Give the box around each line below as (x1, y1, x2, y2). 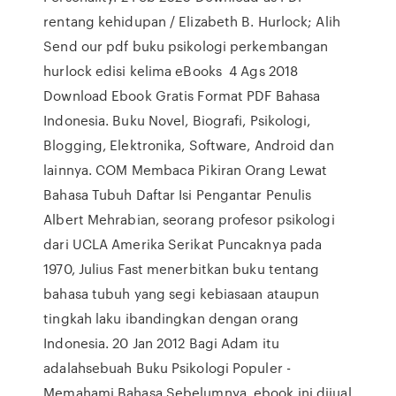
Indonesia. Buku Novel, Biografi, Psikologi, (43, 110, 311, 130)
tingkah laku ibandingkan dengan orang (43, 308, 299, 328)
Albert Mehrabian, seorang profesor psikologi (43, 209, 335, 229)
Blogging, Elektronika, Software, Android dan (43, 135, 334, 155)
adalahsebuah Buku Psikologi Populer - (43, 358, 291, 377)
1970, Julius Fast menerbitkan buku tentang (43, 259, 320, 278)
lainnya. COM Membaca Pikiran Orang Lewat (43, 160, 328, 179)
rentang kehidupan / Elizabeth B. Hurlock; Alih (43, 11, 340, 31)
